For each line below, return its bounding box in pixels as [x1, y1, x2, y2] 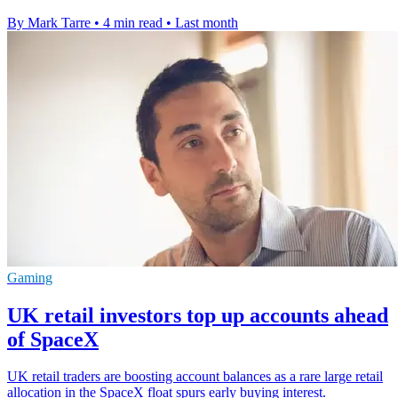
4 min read [103, 14, 163, 30]
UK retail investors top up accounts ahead [7, 303, 388, 327]
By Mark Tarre [7, 14, 91, 30]
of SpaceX [7, 327, 99, 351]
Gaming [7, 269, 52, 285]
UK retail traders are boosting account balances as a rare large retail [7, 369, 383, 385]
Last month [175, 14, 238, 30]
